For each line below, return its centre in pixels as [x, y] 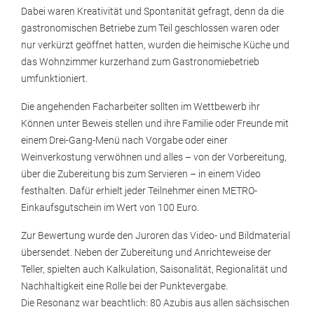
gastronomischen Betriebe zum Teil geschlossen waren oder [150, 28]
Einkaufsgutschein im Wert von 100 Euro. [110, 208]
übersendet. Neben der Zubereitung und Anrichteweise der [146, 253]
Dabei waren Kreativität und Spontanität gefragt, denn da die [152, 12]
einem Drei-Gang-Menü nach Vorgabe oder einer [124, 141]
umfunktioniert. [54, 79]
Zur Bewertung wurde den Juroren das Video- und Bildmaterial [156, 236]
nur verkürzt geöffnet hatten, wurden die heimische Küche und [155, 45]
